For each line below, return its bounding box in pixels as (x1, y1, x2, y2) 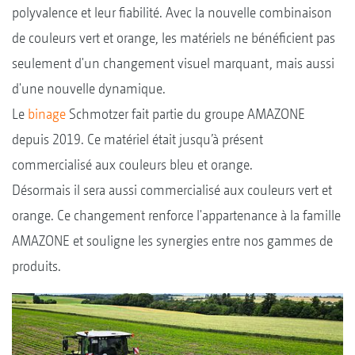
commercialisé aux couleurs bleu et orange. (12, 155, 253, 173)
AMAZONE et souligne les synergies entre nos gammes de (12, 231, 333, 249)
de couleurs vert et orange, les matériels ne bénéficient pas (12, 29, 335, 46)
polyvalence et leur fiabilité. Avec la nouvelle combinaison (12, 3, 332, 21)
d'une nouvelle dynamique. (12, 79, 166, 97)
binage (28, 105, 66, 122)
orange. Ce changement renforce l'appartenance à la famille (12, 206, 341, 223)
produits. (12, 257, 61, 274)
